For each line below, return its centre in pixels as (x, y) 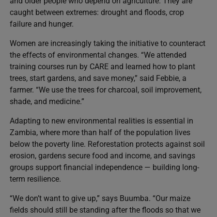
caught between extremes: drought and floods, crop (97, 12)
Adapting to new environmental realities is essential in (101, 121)
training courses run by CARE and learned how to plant (102, 66)
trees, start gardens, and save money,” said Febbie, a (98, 78)
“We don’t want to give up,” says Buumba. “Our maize (100, 198)
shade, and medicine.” (47, 101)
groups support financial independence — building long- (104, 167)
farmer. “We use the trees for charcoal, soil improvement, (106, 90)
